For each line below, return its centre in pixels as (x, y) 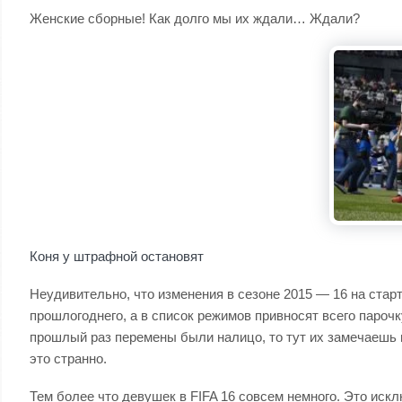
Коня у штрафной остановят (117, 256)
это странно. (68, 358)
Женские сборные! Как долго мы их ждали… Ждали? (195, 18)
